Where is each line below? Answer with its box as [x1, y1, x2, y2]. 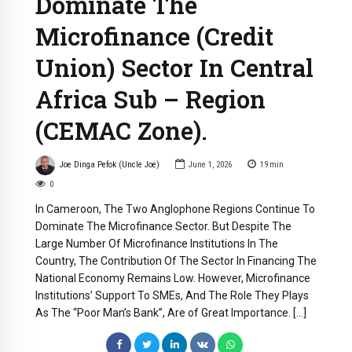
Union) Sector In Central [35, 51, 313, 83]
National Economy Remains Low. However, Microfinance [35, 271, 310, 284]
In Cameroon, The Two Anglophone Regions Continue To [35, 202, 315, 215]
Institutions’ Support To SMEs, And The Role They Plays [35, 288, 309, 302]
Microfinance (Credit [35, 20, 273, 52]
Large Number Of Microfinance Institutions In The [35, 236, 278, 250]
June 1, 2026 [188, 159, 232, 170]
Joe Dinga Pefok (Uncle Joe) [59, 159, 159, 170]
